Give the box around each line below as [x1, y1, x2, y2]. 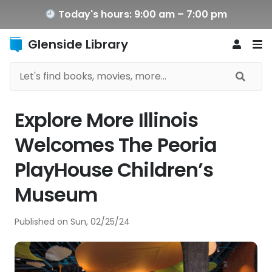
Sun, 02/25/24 [70, 216, 130, 228]
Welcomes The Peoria [15, 131, 217, 158]
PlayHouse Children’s [15, 156, 213, 183]
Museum [15, 181, 98, 208]
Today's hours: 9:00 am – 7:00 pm [56, 7, 228, 21]
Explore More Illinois [15, 106, 198, 134]
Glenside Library [28, 36, 128, 53]
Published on [15, 216, 70, 228]
